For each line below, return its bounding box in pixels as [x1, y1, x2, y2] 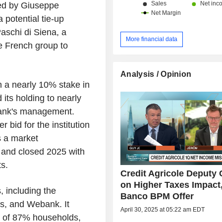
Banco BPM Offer [120, 191, 194, 201]
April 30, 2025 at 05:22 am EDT [120, 206, 205, 213]
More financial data [126, 35, 178, 43]
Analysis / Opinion [120, 69, 192, 78]
